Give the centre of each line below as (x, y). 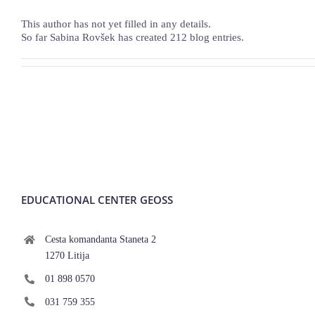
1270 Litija (67, 256)
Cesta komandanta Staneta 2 (100, 239)
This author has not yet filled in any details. (116, 24)
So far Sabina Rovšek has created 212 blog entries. (133, 37)
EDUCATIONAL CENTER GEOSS (97, 200)
